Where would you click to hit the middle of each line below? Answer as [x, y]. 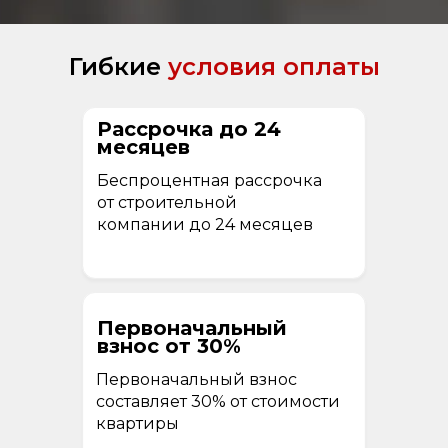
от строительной [167, 202]
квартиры [137, 423]
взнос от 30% [169, 345]
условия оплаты [273, 66]
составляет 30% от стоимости [218, 401]
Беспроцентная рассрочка [209, 180]
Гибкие [118, 66]
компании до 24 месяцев [205, 224]
